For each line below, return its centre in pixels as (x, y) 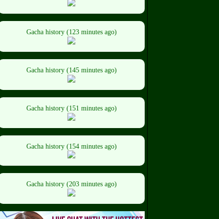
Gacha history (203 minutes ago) (71, 184)
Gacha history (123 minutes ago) (71, 32)
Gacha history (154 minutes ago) (71, 146)
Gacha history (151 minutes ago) (71, 108)
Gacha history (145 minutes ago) (71, 70)
